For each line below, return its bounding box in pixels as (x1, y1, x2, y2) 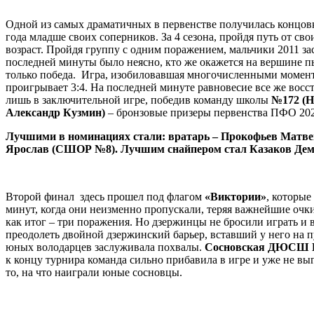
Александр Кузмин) (6, 106, 105, 118)
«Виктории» (205, 190, 266, 203)
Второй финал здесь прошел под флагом (6, 190, 205, 203)
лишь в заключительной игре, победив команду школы (6, 93, 271, 106)
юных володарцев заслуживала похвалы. (6, 240, 205, 253)
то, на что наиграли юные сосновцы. (6, 266, 182, 278)
